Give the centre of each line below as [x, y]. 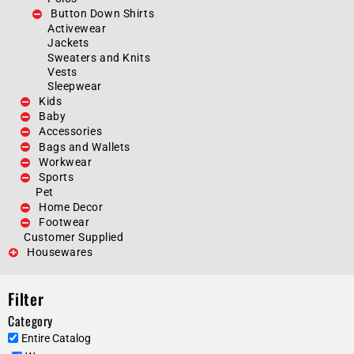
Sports [56, 177]
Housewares [60, 252]
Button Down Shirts [103, 14]
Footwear [64, 222]
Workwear [66, 162]
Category [31, 320]
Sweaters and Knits [99, 57]
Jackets [68, 43]
